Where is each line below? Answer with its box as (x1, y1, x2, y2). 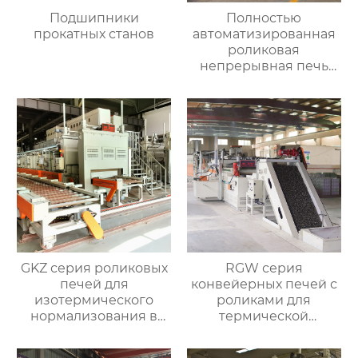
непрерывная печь (199, 58, 328, 74)
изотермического (34, 292, 154, 308)
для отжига (226, 74, 301, 90)
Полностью (226, 10, 302, 26)
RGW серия (225, 261, 303, 276)
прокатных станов (34, 26, 155, 42)
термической (219, 308, 309, 324)
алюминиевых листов (191, 90, 337, 106)
